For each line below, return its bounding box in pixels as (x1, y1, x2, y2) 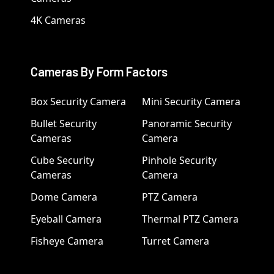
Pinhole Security (142, 154, 217, 168)
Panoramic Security (142, 117, 232, 131)
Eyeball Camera (30, 212, 102, 226)
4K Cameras (30, 13, 86, 28)
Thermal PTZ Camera (142, 212, 239, 226)
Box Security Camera (30, 95, 126, 109)
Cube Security (30, 154, 94, 168)
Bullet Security (30, 117, 97, 131)
